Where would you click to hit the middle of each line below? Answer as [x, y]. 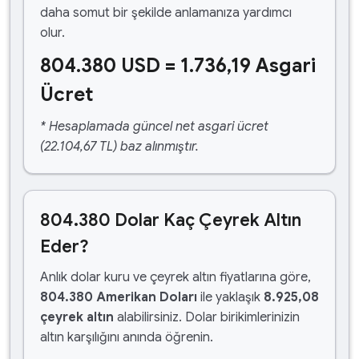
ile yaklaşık [230, 297]
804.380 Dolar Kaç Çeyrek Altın [171, 220]
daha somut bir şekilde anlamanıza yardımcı [166, 13]
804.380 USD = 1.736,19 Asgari [178, 66]
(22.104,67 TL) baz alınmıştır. [119, 147]
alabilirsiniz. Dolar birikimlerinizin [207, 317]
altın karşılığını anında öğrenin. [127, 337]
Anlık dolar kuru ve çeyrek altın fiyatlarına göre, [175, 277]
